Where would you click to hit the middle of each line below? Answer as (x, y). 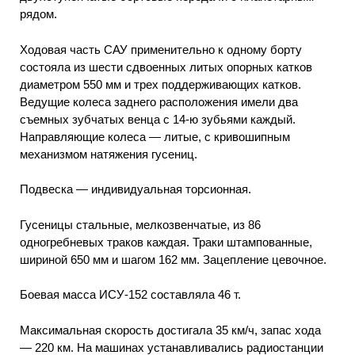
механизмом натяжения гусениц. (109, 154)
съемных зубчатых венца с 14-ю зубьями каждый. (158, 119)
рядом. (38, 14)
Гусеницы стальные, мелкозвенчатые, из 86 (140, 224)
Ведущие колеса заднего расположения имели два (159, 101)
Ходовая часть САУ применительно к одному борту (161, 49)
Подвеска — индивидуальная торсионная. (136, 189)
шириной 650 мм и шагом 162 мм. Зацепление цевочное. (173, 259)
